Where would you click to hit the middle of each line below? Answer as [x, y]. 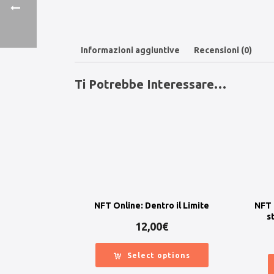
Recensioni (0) [223, 50]
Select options [158, 256]
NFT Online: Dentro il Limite [152, 206]
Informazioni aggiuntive [130, 50]
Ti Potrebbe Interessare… [150, 84]
